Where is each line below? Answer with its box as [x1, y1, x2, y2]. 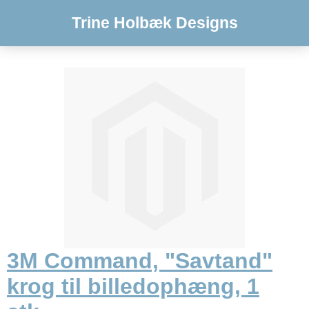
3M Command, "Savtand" [7, 248, 272, 274]
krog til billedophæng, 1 [7, 274, 259, 299]
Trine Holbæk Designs [71, 14, 238, 32]
